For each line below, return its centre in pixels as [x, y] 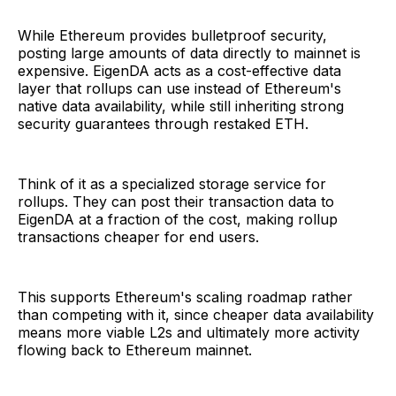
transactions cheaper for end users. [138, 237]
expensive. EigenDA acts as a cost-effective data [179, 71]
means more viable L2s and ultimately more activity [189, 333]
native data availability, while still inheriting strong [181, 107]
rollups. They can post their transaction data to [176, 202]
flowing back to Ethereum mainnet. [135, 350]
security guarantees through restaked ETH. [163, 124]
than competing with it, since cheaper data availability [196, 315]
